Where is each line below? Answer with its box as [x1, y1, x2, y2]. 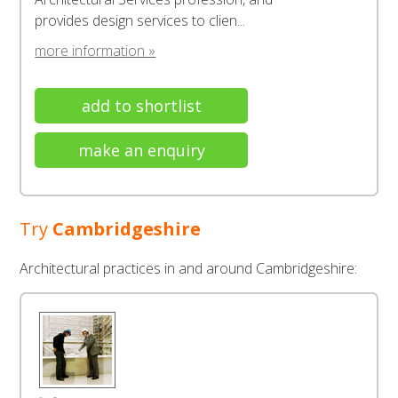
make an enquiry [77, 139, 205, 161]
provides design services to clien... [35, 11, 246, 30]
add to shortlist [81, 95, 202, 116]
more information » [35, 41, 156, 60]
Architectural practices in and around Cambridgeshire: [20, 259, 358, 278]
